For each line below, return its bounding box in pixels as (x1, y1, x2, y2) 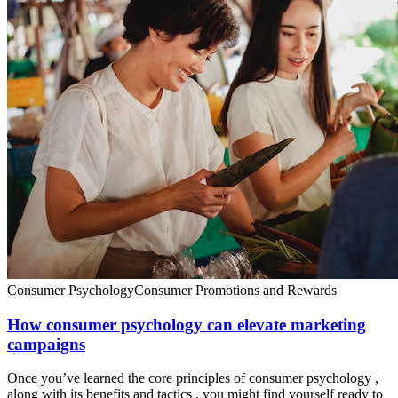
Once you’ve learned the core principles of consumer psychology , (7, 370, 378, 386)
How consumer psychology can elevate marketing (7, 314, 366, 334)
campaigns (7, 334, 85, 354)
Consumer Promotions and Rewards (134, 282, 337, 298)
